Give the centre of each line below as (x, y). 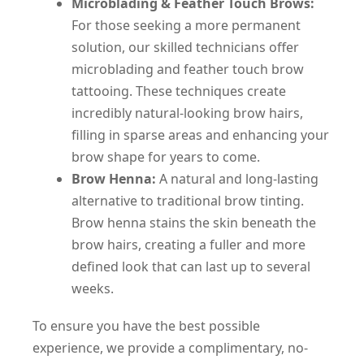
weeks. (93, 289)
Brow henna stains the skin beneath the (194, 223)
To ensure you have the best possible (146, 326)
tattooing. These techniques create (179, 91)
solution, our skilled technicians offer (185, 48)
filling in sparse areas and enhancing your (200, 135)
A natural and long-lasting (237, 179)
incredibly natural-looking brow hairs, (187, 113)
